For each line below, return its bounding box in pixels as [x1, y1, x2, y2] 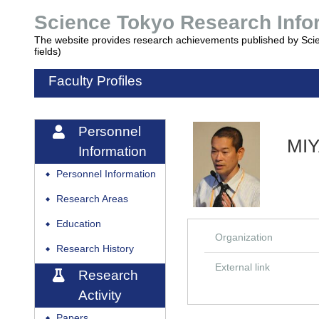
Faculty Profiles [48, 73, 142, 88]
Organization [215, 231, 273, 243]
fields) [34, 46, 61, 57]
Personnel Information [56, 169, 156, 179]
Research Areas [56, 194, 128, 204]
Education [56, 219, 101, 229]
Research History [56, 244, 134, 254]
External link [215, 261, 270, 273]
